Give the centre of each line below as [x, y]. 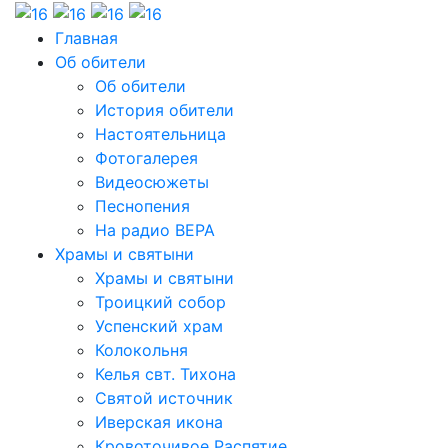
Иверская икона [159, 421]
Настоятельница [160, 133]
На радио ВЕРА [155, 229]
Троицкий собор [160, 301]
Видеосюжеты [152, 181]
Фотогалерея [146, 157]
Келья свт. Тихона [165, 373]
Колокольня [141, 349]
